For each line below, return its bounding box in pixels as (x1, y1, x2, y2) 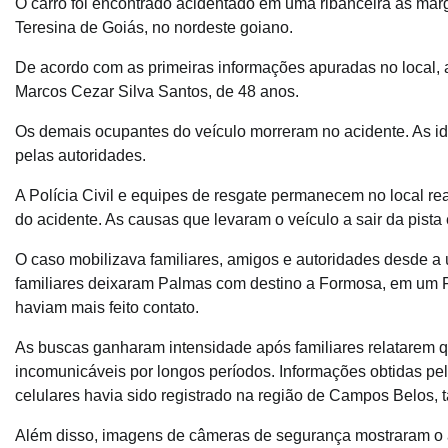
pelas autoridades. (15, 147, 146, 165)
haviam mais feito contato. (15, 299, 199, 317)
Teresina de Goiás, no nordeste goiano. (15, 19, 293, 37)
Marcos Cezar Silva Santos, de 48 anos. (15, 83, 299, 101)
